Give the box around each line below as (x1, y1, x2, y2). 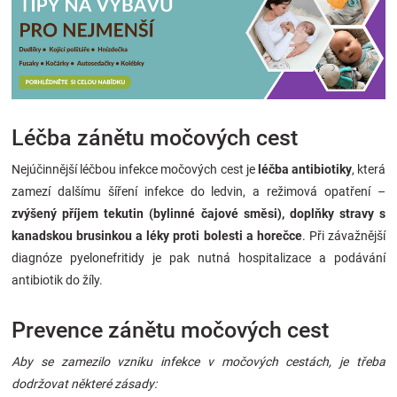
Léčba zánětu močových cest (12, 124, 298, 151)
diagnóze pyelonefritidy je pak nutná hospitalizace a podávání (12, 250, 385, 265)
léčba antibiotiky (257, 161, 352, 176)
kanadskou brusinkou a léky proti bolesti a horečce (12, 228, 302, 243)
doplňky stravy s (289, 206, 385, 221)
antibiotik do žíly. (12, 272, 103, 287)
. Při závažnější (301, 228, 386, 243)
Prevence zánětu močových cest (12, 316, 329, 343)
